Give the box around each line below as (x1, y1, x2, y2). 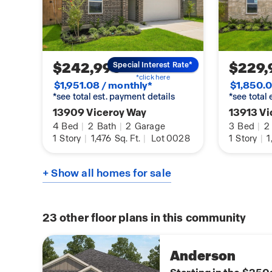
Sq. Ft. (112, 133, 141, 144)
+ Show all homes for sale (42, 166, 171, 180)
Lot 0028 (151, 133, 190, 144)
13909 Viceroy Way (53, 106, 147, 120)
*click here (135, 72, 170, 81)
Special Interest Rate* (113, 59, 193, 70)
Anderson (170, 247, 236, 265)
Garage (132, 121, 166, 132)
